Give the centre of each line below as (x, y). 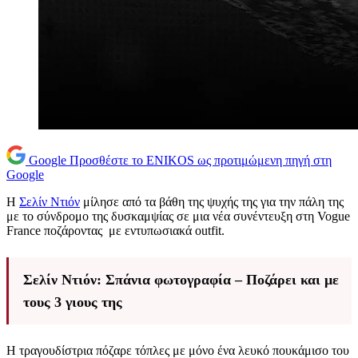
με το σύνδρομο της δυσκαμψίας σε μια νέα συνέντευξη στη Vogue (178, 217)
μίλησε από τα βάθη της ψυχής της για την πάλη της (212, 202)
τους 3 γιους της (73, 302)
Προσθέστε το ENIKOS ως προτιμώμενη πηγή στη (201, 161)
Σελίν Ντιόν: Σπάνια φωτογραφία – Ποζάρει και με (181, 280)
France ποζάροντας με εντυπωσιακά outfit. (115, 231)
